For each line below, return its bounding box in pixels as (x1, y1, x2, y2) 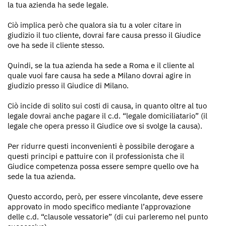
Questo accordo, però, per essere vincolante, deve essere (8, 191, 203, 201)
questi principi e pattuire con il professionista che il (8, 151, 184, 161)
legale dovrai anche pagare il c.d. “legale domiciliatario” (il (8, 110, 207, 121)
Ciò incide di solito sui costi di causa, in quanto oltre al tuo (8, 100, 207, 110)
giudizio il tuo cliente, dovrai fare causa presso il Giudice (8, 30, 201, 40)
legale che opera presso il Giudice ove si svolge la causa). (8, 121, 202, 131)
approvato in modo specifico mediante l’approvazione (8, 201, 191, 211)
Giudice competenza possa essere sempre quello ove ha (8, 161, 199, 171)
